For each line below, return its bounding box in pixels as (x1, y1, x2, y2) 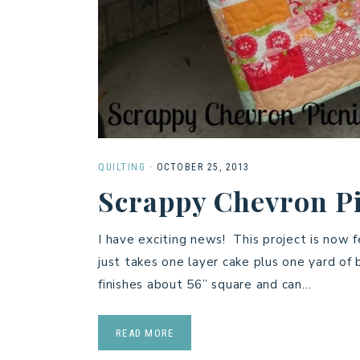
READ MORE (116, 327, 174, 340)
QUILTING (98, 162, 145, 174)
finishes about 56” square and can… (98, 276, 312, 293)
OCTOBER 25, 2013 (156, 162, 250, 174)
